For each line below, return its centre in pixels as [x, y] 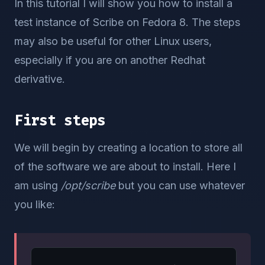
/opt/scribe [88, 185]
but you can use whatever [180, 185]
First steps [60, 121]
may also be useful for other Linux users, [113, 41]
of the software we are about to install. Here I [125, 167]
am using [38, 185]
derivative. [40, 79]
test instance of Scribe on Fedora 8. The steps [127, 22]
